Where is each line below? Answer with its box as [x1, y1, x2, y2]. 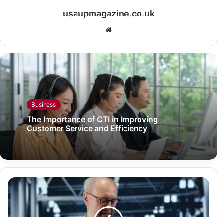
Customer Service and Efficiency [27, 123, 147, 133]
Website [111, 24, 139, 34]
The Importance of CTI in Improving [27, 114, 158, 124]
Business [31, 100, 56, 108]
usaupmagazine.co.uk [62, 8, 155, 18]
